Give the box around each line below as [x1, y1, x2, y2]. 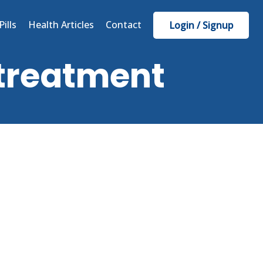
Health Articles [28, 18, 94, 31]
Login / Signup [169, 18, 233, 32]
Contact [106, 18, 141, 31]
